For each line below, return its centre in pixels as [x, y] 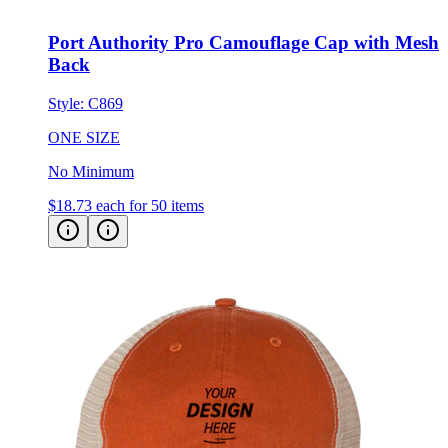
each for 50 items [150, 205]
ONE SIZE [84, 137]
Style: [68, 103]
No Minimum [91, 171]
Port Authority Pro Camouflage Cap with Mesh [243, 43]
